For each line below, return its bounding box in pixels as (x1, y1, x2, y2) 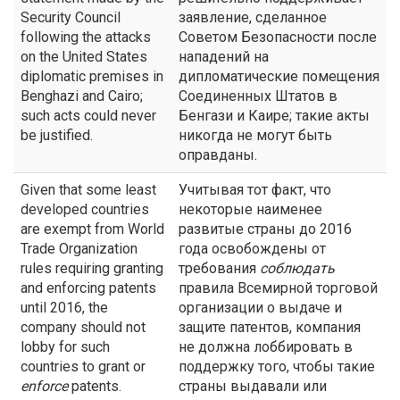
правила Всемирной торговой (179, 279, 378, 296)
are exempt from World (21, 221, 164, 237)
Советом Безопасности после (179, 29, 377, 46)
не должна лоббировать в (179, 338, 353, 355)
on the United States (21, 48, 147, 65)
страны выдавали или (179, 378, 327, 395)
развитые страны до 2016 (179, 221, 352, 237)
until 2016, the (21, 299, 108, 316)
